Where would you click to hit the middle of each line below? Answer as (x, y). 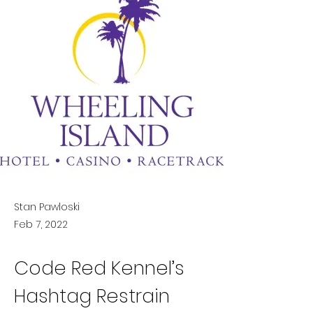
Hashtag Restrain (94, 296)
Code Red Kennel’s (102, 268)
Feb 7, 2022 (41, 224)
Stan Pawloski (47, 207)
